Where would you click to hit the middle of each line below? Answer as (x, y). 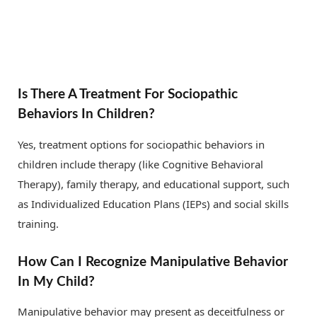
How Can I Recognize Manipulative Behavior (153, 261)
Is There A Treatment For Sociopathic (128, 94)
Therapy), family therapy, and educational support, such (154, 184)
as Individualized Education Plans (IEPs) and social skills (153, 203)
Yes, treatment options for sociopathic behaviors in (141, 144)
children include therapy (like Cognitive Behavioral (140, 164)
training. (38, 223)
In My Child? (56, 281)
